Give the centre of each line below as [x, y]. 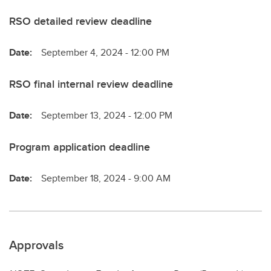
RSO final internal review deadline [91, 84]
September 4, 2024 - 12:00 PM [105, 52]
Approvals [36, 244]
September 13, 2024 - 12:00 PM [107, 115]
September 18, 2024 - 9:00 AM [106, 178]
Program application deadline [80, 147]
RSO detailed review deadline [80, 21]
